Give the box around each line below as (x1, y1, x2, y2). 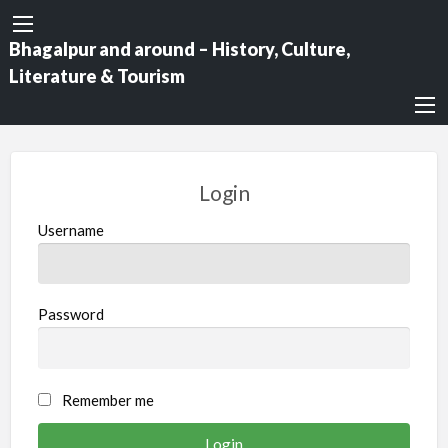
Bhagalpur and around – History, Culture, (8, 37, 350, 60)
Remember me (62, 390, 155, 409)
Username (37, 220, 104, 239)
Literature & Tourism (8, 64, 185, 87)
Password (37, 305, 104, 324)
